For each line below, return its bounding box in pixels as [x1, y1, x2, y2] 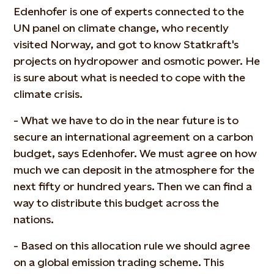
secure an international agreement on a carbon [13, 130, 254, 143]
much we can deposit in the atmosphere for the [13, 163, 255, 176]
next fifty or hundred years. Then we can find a [13, 180, 253, 193]
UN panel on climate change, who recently [13, 21, 229, 34]
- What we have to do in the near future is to [13, 114, 239, 127]
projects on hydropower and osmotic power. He [13, 54, 261, 67]
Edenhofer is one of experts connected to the [13, 5, 245, 18]
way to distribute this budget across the [13, 196, 220, 209]
